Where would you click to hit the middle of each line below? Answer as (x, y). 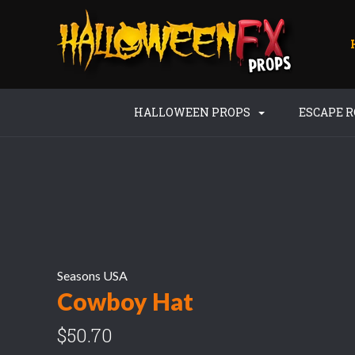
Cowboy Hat (125, 301)
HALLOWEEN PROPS (193, 112)
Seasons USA (92, 275)
